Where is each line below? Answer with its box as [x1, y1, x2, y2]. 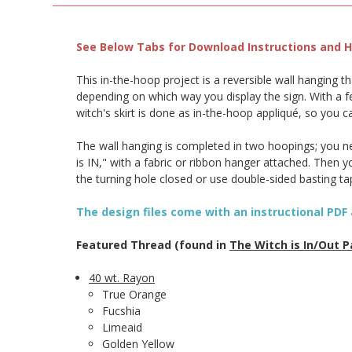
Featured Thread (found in [76, 237, 229, 253]
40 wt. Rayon [89, 270, 156, 286]
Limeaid [101, 320, 142, 335]
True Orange [101, 287, 167, 302]
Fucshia [101, 303, 141, 319]
